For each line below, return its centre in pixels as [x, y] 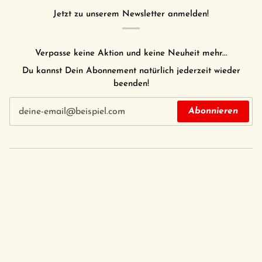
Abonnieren [213, 111]
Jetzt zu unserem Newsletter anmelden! [131, 14]
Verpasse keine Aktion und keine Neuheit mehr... [131, 54]
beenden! [131, 84]
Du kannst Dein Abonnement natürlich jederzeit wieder [131, 71]
